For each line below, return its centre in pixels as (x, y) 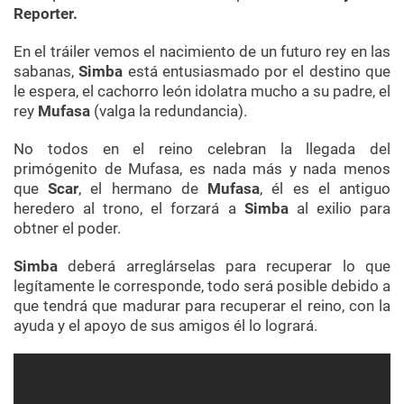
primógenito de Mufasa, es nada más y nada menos (202, 169)
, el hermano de (143, 189)
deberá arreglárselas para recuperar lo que (224, 266)
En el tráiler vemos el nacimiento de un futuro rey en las (202, 52)
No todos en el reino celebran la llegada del (202, 149)
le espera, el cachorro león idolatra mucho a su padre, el (202, 92)
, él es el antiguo (326, 189)
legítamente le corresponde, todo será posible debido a (202, 286)
